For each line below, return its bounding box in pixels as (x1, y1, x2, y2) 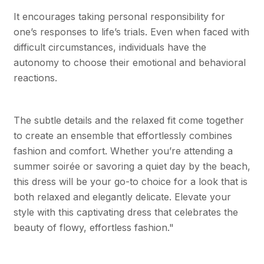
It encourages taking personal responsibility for (13, 10, 225, 22)
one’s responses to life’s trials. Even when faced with (13, 25, 249, 38)
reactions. (13, 71, 57, 84)
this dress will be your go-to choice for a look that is (13, 175, 247, 187)
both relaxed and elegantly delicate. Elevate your (13, 190, 231, 203)
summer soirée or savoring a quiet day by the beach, (13, 160, 250, 172)
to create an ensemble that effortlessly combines (13, 129, 232, 141)
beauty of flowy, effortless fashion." (13, 221, 174, 233)
